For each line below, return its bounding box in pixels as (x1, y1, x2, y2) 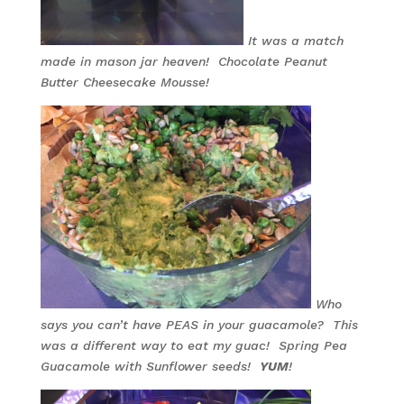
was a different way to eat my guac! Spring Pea (40, 338, 347, 353)
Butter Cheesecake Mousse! (40, 75, 209, 89)
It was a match (247, 33, 344, 48)
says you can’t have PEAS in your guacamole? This (40, 317, 358, 332)
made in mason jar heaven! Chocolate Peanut (40, 54, 327, 69)
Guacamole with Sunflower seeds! (40, 359, 260, 373)
